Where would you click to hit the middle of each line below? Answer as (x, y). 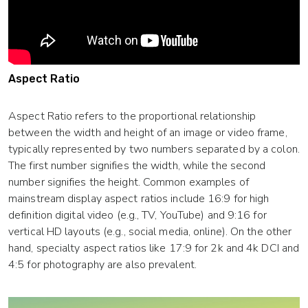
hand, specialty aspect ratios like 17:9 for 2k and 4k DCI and (154, 249)
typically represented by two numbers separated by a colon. (154, 150)
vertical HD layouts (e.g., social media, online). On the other (150, 232)
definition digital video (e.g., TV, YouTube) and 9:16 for (137, 216)
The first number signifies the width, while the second (137, 166)
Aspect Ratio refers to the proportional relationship (132, 117)
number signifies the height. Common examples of (129, 183)
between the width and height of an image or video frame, (148, 133)
